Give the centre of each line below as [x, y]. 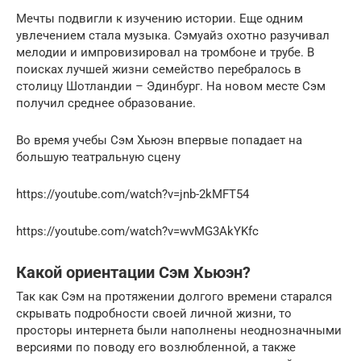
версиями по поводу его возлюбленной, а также [156, 348]
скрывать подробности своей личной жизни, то [154, 314]
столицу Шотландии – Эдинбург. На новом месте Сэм [171, 87]
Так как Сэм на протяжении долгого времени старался [174, 297]
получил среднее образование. [106, 104]
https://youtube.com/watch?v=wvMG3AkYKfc [137, 232]
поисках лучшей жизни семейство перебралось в [159, 70]
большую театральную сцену [98, 158]
